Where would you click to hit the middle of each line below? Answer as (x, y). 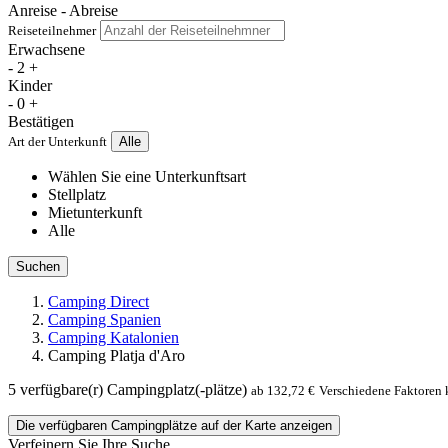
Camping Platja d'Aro (116, 356)
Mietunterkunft (95, 213)
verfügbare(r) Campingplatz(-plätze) (131, 390)
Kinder (30, 86)
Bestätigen (41, 122)
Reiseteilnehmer (52, 31)
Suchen (38, 267)
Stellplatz (77, 195)
